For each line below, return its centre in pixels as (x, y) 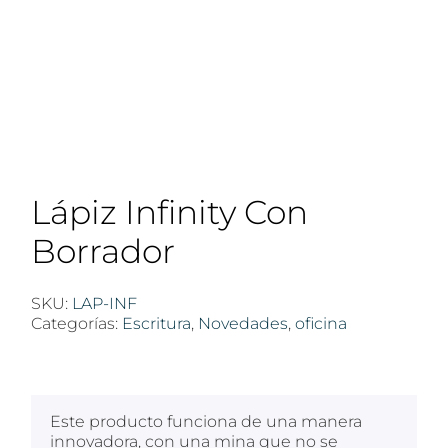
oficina (321, 324)
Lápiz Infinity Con (169, 212)
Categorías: (76, 324)
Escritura (156, 324)
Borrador (103, 251)
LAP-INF (104, 304)
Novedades (243, 324)
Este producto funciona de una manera (206, 422)
